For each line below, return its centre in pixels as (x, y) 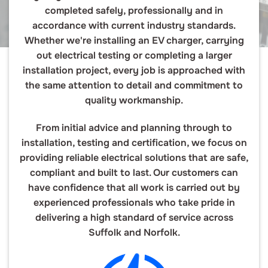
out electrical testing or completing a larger (134, 55)
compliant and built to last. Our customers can (134, 172)
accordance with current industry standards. (134, 25)
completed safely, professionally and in (134, 10)
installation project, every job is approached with (134, 70)
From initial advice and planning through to (134, 127)
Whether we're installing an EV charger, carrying (134, 40)
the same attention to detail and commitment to (134, 85)
